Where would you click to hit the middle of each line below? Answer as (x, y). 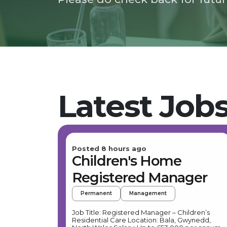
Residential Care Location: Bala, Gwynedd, (100, 220)
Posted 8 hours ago (109, 148)
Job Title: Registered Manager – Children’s (141, 212)
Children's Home (127, 161)
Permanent (96, 193)
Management (148, 193)
